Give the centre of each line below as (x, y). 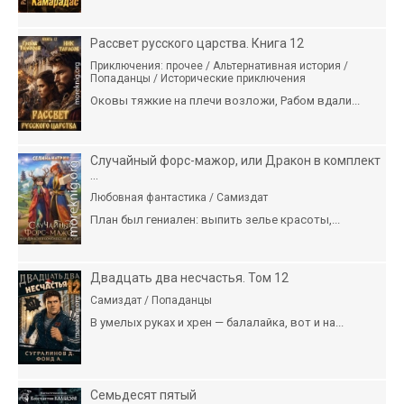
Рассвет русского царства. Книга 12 (197, 43)
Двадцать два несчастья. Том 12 (189, 277)
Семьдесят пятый (143, 395)
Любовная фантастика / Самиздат (179, 197)
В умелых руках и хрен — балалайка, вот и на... (217, 322)
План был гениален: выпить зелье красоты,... (215, 219)
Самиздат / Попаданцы (151, 300)
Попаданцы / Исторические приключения (198, 78)
